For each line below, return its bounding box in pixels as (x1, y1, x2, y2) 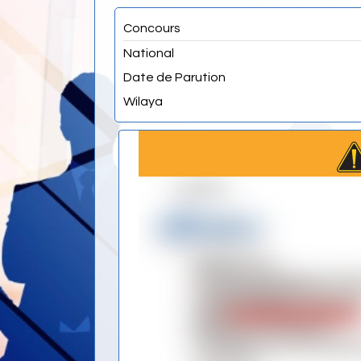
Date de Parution (123, 70, 226, 84)
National (123, 46, 174, 60)
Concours (123, 21, 180, 35)
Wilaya (123, 94, 163, 108)
